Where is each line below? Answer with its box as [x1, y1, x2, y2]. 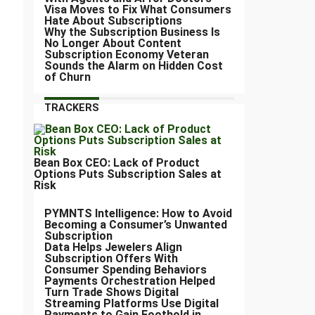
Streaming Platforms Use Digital [44, 297, 219, 311]
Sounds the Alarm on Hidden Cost [44, 59, 223, 73]
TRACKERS [44, 102, 99, 115]
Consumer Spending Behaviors [44, 263, 207, 277]
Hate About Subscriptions [44, 14, 182, 28]
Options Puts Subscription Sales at [34, 167, 221, 181]
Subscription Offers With [44, 252, 178, 266]
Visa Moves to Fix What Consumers [44, 3, 231, 17]
